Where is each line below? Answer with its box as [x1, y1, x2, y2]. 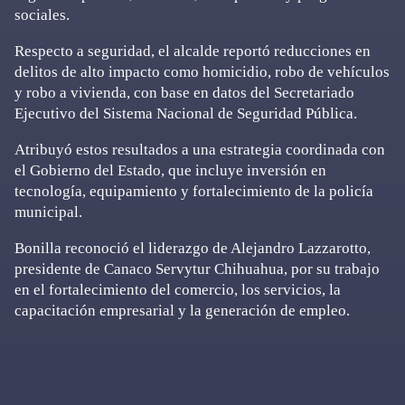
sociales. [14, 5, 70, 24]
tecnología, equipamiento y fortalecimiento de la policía [14, 182, 373, 200]
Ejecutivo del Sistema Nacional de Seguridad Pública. [14, 104, 357, 122]
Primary [28, 371, 89, 390]
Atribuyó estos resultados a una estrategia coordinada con [14, 140, 385, 158]
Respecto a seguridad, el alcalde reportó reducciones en [14, 42, 371, 60]
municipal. [14, 202, 82, 221]
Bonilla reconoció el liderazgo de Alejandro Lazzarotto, [14, 239, 371, 257]
